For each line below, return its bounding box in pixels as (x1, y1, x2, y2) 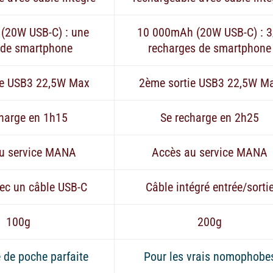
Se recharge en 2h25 (160, 110, 260, 125)
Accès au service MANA (152, 144, 268, 160)
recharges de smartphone (148, 40, 272, 55)
